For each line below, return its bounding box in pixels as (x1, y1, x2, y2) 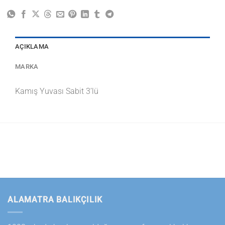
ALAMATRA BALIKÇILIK (8, 195, 103, 205)
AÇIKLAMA (15, 42, 49, 50)
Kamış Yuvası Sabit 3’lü (15, 86, 98, 96)
